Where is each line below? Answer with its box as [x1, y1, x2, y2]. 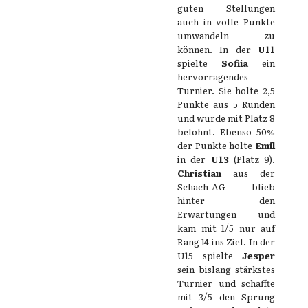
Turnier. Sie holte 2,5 [177, 84, 275, 97]
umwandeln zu [177, 29, 275, 42]
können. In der [177, 43, 258, 56]
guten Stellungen [177, 1, 275, 14]
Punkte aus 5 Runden [177, 98, 275, 111]
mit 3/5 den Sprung [177, 290, 275, 303]
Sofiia [221, 56, 248, 69]
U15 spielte [177, 249, 242, 262]
